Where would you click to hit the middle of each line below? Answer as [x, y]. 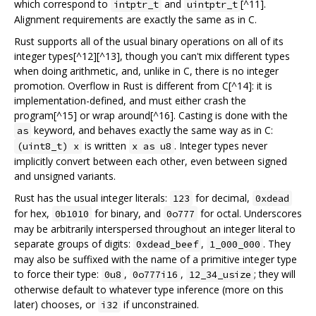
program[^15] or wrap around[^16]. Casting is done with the [151, 115]
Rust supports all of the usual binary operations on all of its [149, 41]
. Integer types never [221, 145]
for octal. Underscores [250, 213]
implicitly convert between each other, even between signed [151, 161]
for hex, [33, 213]
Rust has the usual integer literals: [92, 197]
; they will [275, 274]
